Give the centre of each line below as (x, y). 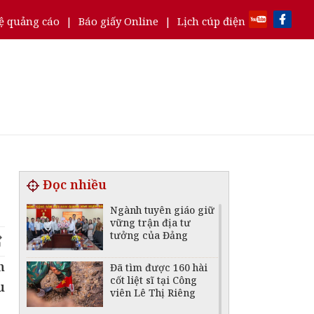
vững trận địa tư (151, 223)
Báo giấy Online (118, 21)
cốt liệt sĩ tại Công (154, 280)
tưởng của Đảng (149, 235)
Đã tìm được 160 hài (159, 267)
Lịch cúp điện (211, 21)
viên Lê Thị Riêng (153, 292)
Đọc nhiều (75, 184)
